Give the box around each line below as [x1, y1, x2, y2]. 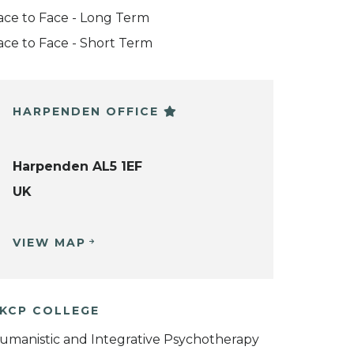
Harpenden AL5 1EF [13, 158, 142, 174]
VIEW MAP [13, 235, 86, 250]
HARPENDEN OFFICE [13, 104, 164, 119]
